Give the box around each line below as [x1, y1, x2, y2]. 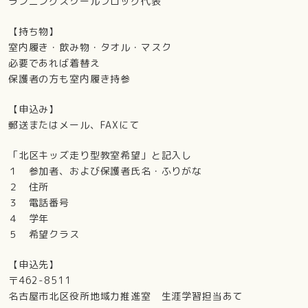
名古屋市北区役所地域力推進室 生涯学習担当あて [8, 289, 243, 302]
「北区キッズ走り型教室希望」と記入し [8, 148, 192, 162]
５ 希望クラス [8, 227, 80, 241]
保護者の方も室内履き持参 [8, 71, 131, 85]
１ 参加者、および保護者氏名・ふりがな [8, 164, 202, 177]
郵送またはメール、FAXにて [8, 118, 140, 131]
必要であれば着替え [8, 56, 100, 69]
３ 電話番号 [8, 195, 69, 209]
